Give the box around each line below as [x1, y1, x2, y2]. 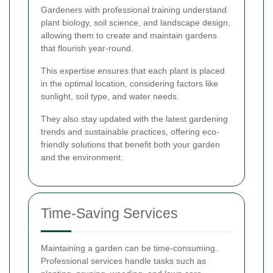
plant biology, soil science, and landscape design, [41, 18, 230, 28]
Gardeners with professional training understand [41, 5, 227, 15]
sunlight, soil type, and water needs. [41, 91, 179, 102]
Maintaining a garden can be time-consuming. [41, 243, 218, 253]
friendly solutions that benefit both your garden [41, 140, 220, 150]
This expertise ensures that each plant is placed [41, 66, 225, 76]
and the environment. [41, 152, 123, 163]
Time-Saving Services [41, 205, 178, 222]
